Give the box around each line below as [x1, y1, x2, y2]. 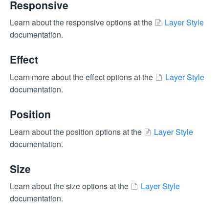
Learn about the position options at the [10, 126, 144, 137]
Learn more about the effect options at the [10, 71, 155, 83]
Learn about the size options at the [10, 180, 131, 192]
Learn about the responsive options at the [10, 17, 154, 28]
